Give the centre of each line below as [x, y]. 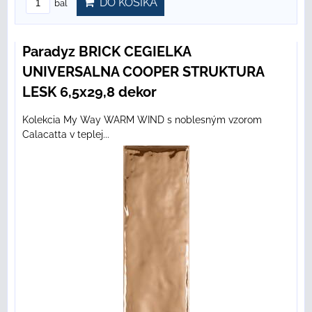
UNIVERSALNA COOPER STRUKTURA [143, 72]
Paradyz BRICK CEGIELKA [107, 52]
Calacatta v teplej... [66, 135]
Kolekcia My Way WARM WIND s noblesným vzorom [142, 120]
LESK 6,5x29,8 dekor [89, 92]
